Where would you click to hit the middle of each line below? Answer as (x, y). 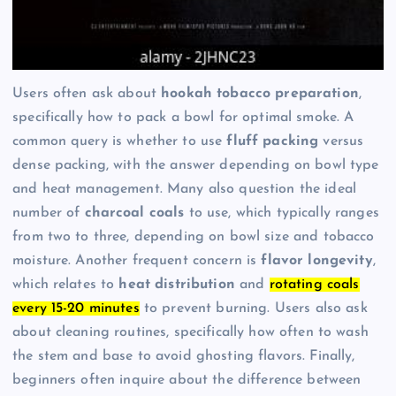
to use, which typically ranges (282, 213)
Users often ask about (87, 93)
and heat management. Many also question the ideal (184, 189)
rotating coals (314, 284)
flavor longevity (317, 260)
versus (341, 141)
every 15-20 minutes (76, 308)
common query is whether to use (120, 141)
